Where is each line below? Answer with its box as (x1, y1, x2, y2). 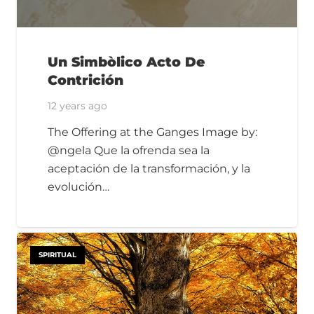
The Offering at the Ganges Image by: (48, 125, 257, 139)
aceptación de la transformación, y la (48, 161, 250, 175)
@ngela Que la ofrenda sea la (48, 143, 210, 157)
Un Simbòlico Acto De (48, 53, 205, 71)
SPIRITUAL (39, 250, 77, 259)
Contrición (48, 71, 123, 89)
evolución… (48, 179, 109, 193)
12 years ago (48, 100, 107, 113)
